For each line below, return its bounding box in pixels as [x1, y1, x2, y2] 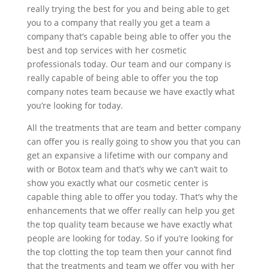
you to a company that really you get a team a [26, 17, 210, 29]
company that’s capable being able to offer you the [26, 31, 231, 43]
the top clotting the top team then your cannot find [26, 246, 232, 258]
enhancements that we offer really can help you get [26, 205, 235, 217]
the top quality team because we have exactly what [26, 219, 232, 231]
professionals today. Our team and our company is [26, 58, 231, 70]
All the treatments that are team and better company [26, 122, 241, 134]
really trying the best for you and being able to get [26, 3, 229, 15]
